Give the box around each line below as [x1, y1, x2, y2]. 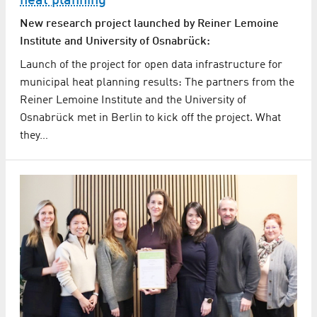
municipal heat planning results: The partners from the [20, 76, 294, 88]
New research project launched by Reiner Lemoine [20, 18, 279, 30]
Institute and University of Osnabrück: [20, 35, 210, 47]
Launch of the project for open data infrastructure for [20, 59, 282, 71]
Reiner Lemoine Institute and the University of [20, 94, 246, 106]
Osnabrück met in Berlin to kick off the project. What [20, 112, 281, 124]
